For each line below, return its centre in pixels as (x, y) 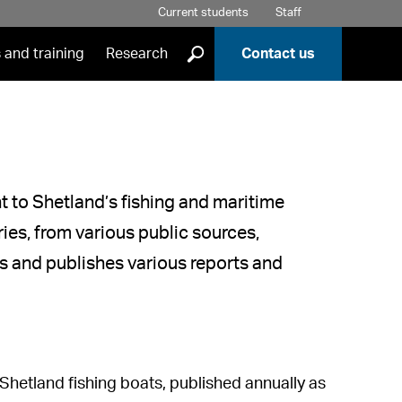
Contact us (278, 54)
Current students (203, 13)
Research (136, 54)
